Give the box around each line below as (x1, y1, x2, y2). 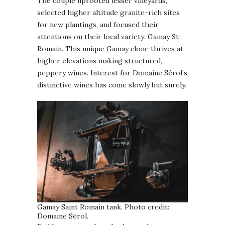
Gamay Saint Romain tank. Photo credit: (37, 202, 169, 211)
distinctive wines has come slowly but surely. (37, 80, 186, 90)
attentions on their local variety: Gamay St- (37, 32, 182, 42)
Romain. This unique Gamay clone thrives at (37, 44, 183, 54)
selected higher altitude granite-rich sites (37, 8, 180, 18)
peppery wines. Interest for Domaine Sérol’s (37, 68, 187, 78)
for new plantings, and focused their (37, 20, 159, 30)
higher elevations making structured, (37, 56, 162, 66)
